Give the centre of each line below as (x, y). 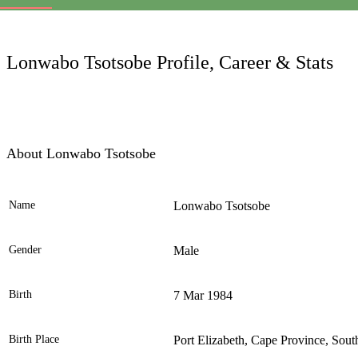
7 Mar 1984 (203, 296)
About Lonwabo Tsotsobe (81, 154)
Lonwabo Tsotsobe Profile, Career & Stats (170, 63)
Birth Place (34, 340)
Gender (25, 250)
